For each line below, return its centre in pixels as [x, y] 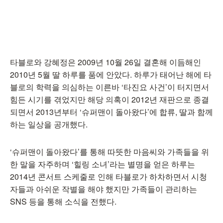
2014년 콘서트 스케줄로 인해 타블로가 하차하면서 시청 [109, 176]
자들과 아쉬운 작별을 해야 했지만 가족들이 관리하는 [104, 189]
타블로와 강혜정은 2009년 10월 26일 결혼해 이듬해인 [106, 62]
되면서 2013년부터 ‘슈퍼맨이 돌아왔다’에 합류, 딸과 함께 [111, 112]
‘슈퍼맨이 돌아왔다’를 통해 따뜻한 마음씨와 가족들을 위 [110, 152]
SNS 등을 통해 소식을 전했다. [63, 201]
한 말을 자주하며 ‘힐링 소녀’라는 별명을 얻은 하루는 [103, 164]
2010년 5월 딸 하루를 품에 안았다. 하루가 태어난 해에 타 [111, 74]
